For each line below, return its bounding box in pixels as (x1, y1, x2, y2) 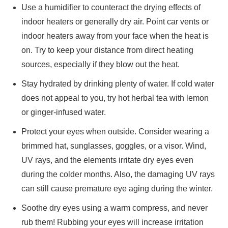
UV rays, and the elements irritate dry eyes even (21, 155, 194, 164)
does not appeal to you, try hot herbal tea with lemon (21, 93, 209, 102)
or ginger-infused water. (21, 107, 106, 117)
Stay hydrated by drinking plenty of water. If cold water (21, 79, 215, 88)
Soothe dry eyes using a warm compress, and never (21, 203, 208, 212)
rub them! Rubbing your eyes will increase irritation (21, 217, 204, 226)
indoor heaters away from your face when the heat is (21, 31, 209, 40)
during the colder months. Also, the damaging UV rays (21, 169, 215, 179)
